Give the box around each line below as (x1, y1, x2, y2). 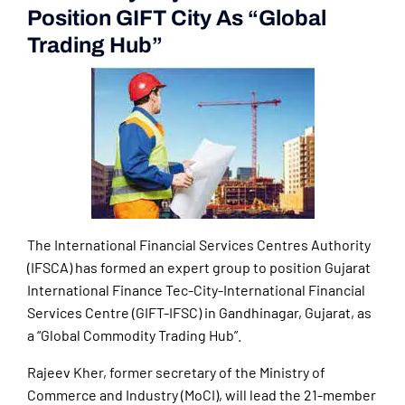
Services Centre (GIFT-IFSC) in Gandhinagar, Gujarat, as (27, 304, 372, 322)
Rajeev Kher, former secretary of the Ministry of (27, 363, 325, 381)
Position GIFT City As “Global (27, 6, 326, 31)
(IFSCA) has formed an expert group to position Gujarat (27, 259, 371, 277)
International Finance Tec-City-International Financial (27, 281, 365, 299)
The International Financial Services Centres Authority (27, 236, 371, 254)
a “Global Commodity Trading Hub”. (27, 326, 241, 344)
